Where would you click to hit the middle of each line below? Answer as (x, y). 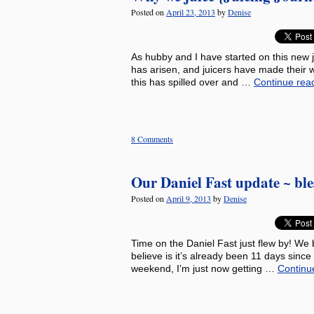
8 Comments (152, 139)
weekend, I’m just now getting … (204, 268)
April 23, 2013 (191, 12)
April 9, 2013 (189, 198)
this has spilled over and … (192, 82)
